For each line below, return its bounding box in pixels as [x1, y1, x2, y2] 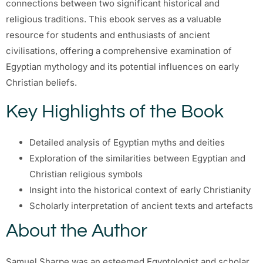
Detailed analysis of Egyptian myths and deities [29, 136, 225, 148]
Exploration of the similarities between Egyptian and [29, 152, 245, 164]
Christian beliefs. [6, 77, 77, 89]
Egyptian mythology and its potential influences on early [6, 61, 239, 73]
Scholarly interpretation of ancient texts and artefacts [29, 200, 253, 211]
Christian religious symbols [29, 168, 143, 180]
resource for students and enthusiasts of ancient [6, 29, 210, 41]
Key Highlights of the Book [6, 102, 224, 122]
